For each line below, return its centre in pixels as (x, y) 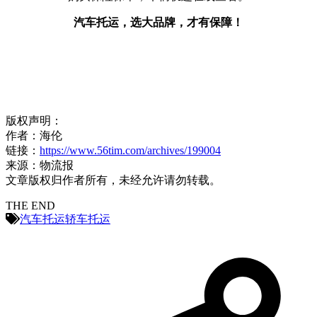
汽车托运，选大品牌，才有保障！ (158, 23)
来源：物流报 (40, 166)
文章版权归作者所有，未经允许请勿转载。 (113, 180)
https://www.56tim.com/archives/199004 (130, 151)
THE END (30, 206)
